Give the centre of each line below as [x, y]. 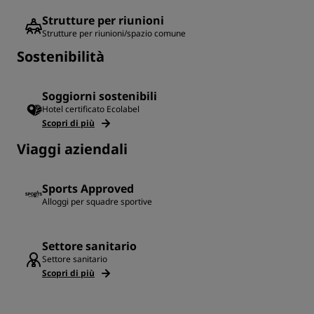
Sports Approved [88, 189]
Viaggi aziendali [72, 149]
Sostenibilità [61, 57]
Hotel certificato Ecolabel [91, 109]
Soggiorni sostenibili [100, 96]
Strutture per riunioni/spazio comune [114, 34]
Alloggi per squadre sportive [97, 202]
